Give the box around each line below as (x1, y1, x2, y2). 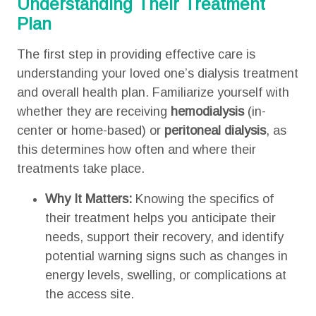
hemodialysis (170, 104, 244, 119)
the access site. (44, 287, 138, 301)
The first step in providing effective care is (16, 47, 255, 61)
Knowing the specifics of (131, 192, 274, 206)
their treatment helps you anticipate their (44, 211, 276, 225)
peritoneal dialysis (164, 123, 266, 138)
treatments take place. (16, 162, 145, 176)
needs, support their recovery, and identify (44, 230, 284, 244)
